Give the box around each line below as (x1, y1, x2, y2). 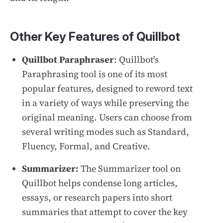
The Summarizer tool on (79, 162, 181, 175)
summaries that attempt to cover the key (22, 205, 188, 218)
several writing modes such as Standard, (22, 125, 189, 138)
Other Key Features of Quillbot (10, 29, 180, 44)
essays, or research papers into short (22, 191, 172, 204)
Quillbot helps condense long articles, (22, 176, 178, 189)
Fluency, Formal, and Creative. (22, 139, 150, 152)
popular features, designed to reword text (22, 82, 193, 95)
